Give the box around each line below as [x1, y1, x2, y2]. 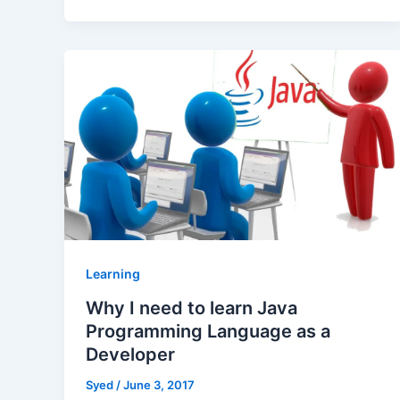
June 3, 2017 [123, 377, 195, 392]
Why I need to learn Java [86, 296, 297, 319]
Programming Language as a [86, 320, 330, 342]
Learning [86, 265, 140, 281]
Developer [86, 343, 175, 365]
